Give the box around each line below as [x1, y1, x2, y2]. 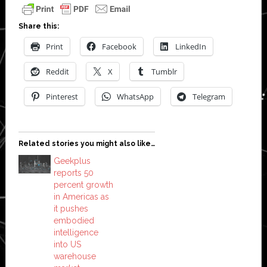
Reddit [45, 66, 69, 77]
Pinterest [45, 91, 78, 102]
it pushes [53, 203, 88, 213]
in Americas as [53, 191, 109, 201]
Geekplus [53, 156, 91, 166]
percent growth [53, 179, 113, 190]
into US [53, 239, 81, 249]
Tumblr [151, 66, 177, 77]
